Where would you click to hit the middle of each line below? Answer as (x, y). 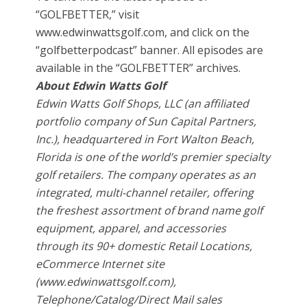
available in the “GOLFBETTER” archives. (138, 68)
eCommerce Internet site (100, 264)
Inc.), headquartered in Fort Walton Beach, (145, 139)
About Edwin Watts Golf (101, 86)
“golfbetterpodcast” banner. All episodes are (150, 50)
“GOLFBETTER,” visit (88, 15)
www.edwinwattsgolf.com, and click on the (143, 33)
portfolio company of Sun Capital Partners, (146, 122)
